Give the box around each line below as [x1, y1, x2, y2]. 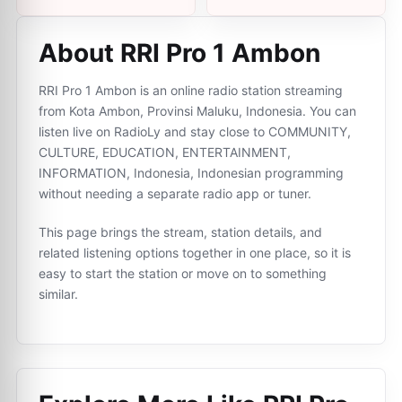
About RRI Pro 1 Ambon [39, 38, 320, 68]
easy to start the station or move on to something [39, 266, 327, 281]
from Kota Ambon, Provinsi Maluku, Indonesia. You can [39, 103, 356, 118]
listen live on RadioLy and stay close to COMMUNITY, [39, 124, 351, 139]
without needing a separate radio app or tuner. [39, 186, 311, 201]
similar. [39, 286, 78, 301]
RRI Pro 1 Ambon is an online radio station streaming [39, 83, 343, 98]
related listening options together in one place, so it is [39, 245, 351, 260]
